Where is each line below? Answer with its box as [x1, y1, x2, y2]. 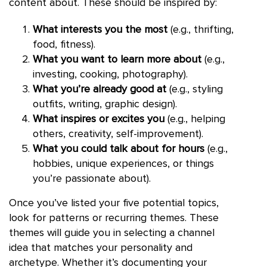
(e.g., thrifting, [167, 24, 234, 35]
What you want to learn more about [33, 54, 201, 65]
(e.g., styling [166, 83, 223, 95]
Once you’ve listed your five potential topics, [9, 197, 219, 209]
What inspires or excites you [33, 113, 164, 125]
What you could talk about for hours [33, 143, 204, 154]
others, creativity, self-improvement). [33, 128, 203, 139]
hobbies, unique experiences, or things [33, 158, 214, 169]
